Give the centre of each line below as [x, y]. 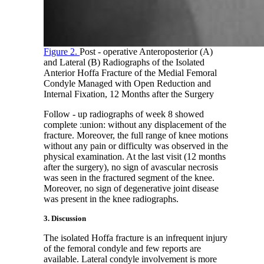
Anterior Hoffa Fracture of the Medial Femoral [131, 73]
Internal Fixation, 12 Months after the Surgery [129, 94]
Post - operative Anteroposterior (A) [146, 52]
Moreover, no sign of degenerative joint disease [131, 189]
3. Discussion [65, 219]
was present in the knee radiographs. [111, 199]
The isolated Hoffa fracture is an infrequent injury [136, 238]
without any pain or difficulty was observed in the [136, 146]
